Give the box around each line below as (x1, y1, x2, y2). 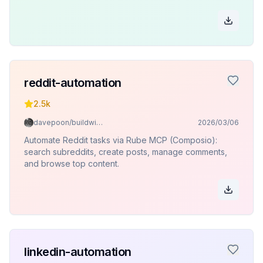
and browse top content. (24, 159, 119, 168)
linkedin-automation (24, 245, 131, 259)
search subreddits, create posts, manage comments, (24, 147, 227, 157)
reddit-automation (24, 76, 122, 90)
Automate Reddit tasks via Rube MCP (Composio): (24, 135, 217, 145)
